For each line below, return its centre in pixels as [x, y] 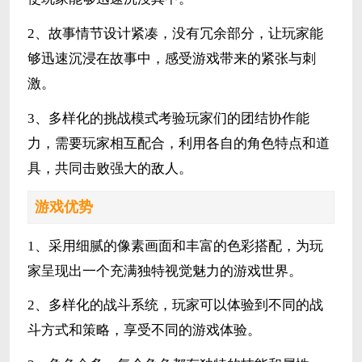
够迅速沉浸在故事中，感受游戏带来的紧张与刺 [171, 59]
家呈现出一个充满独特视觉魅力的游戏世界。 [164, 271]
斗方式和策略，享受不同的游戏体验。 [144, 330]
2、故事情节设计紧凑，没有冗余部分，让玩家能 [175, 34]
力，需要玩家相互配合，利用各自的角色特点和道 [178, 144]
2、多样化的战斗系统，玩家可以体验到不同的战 [175, 305]
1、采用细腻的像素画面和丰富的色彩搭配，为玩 [175, 246]
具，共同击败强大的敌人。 [109, 169]
